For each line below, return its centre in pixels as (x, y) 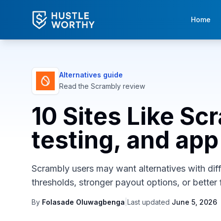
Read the (75, 86)
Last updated (148, 202)
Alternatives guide (91, 75)
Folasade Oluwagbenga (83, 202)
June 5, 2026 (194, 202)
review (133, 86)
